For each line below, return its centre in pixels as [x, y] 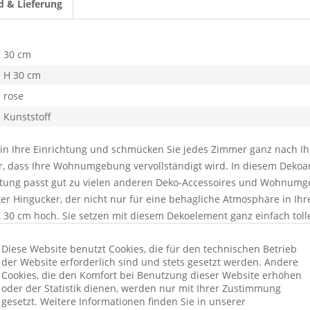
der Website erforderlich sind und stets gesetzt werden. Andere [150, 262]
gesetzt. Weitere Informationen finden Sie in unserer [124, 301]
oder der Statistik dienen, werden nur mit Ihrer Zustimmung [141, 288]
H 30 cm [22, 75]
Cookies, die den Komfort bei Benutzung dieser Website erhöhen [152, 275]
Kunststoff [27, 117]
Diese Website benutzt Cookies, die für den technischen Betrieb [149, 248]
